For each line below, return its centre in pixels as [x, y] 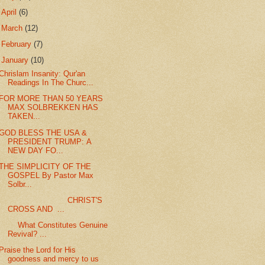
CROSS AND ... [36, 209]
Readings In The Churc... [51, 83]
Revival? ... [28, 234]
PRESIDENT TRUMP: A [50, 141]
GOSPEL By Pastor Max [51, 175]
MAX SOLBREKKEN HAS [53, 108]
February [18, 44]
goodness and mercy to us [54, 259]
